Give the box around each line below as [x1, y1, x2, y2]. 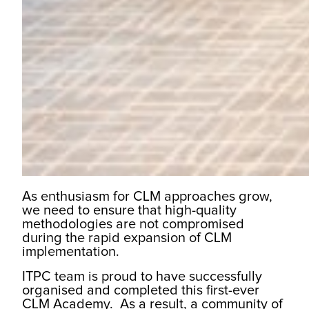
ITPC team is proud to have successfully [22, 269, 262, 283]
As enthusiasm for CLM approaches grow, [22, 189, 272, 203]
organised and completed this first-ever [22, 283, 259, 297]
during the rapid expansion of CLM [22, 230, 232, 245]
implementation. [22, 244, 119, 259]
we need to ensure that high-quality [22, 203, 237, 217]
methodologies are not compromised [22, 217, 244, 231]
